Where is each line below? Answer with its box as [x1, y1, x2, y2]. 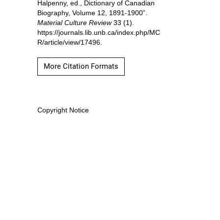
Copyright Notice [37, 107, 89, 114]
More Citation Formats [43, 62, 118, 71]
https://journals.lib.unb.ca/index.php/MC [37, 29, 160, 37]
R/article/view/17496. [37, 39, 102, 47]
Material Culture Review [37, 19, 111, 27]
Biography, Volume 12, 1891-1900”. [37, 9, 147, 17]
